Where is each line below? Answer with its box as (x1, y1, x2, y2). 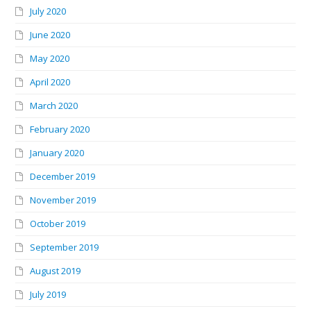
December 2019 (30, 169, 96, 183)
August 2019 (30, 264, 81, 277)
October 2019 (30, 217, 86, 230)
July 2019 (30, 287, 67, 301)
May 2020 (30, 51, 70, 65)
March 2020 (30, 99, 78, 112)
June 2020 (30, 28, 71, 41)
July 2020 (30, 4, 67, 17)
